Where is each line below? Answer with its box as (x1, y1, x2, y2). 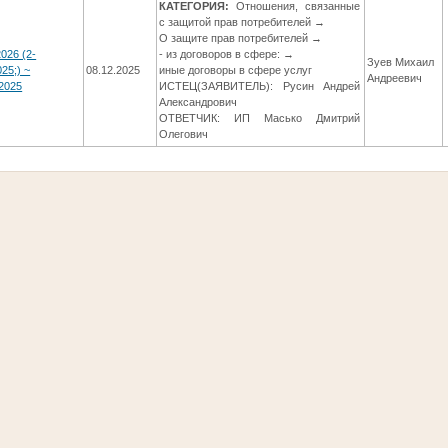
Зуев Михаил (367, 56, 435, 69)
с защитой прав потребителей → (159, 16, 326, 29)
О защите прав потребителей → (159, 32, 323, 45)
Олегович (159, 128, 209, 141)
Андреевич (367, 72, 423, 85)
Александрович (159, 96, 238, 109)
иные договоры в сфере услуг (159, 64, 313, 77)
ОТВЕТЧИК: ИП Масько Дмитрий (159, 112, 361, 125)
